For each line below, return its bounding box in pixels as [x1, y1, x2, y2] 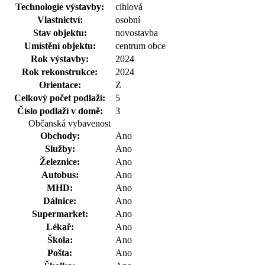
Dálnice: [43, 195, 76, 206]
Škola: [47, 234, 73, 245]
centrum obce [115, 40, 166, 51]
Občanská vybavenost [28, 118, 111, 128]
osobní [115, 14, 140, 25]
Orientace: [38, 79, 81, 90]
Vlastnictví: [37, 14, 83, 25]
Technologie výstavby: [15, 1, 104, 12]
